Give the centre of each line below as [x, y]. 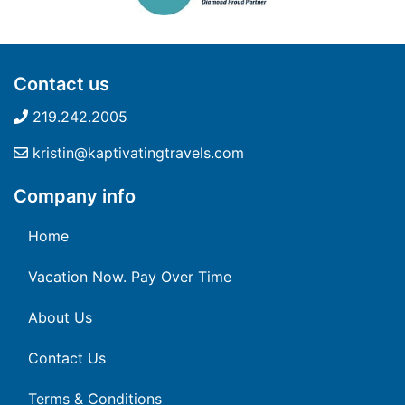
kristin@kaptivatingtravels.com [136, 152]
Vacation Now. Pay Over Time [130, 276]
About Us [60, 317]
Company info [75, 196]
